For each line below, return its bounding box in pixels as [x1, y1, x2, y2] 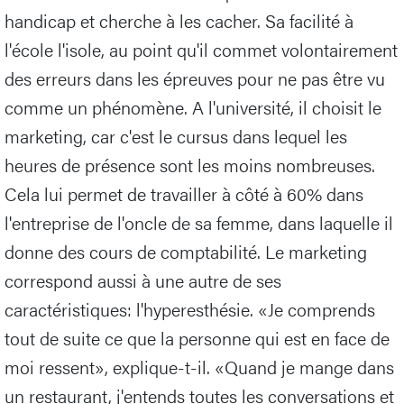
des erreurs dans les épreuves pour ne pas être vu [5, 65, 385, 92]
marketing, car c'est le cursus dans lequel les [5, 123, 347, 150]
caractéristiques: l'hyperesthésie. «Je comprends [5, 296, 375, 323]
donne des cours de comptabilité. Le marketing [5, 238, 367, 265]
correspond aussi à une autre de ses [5, 267, 281, 294]
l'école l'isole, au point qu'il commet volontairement [5, 36, 398, 63]
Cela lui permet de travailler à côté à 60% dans [5, 180, 363, 207]
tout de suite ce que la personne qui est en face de [5, 325, 390, 352]
